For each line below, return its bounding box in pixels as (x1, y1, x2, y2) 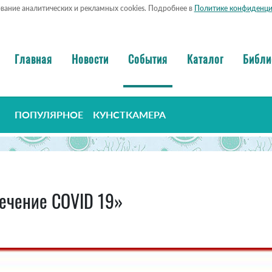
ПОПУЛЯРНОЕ (15, 109, 83, 121)
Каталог (187, 50, 223, 67)
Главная (15, 50, 52, 67)
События (128, 50, 168, 67)
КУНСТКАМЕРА (93, 109, 166, 121)
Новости (72, 50, 109, 67)
